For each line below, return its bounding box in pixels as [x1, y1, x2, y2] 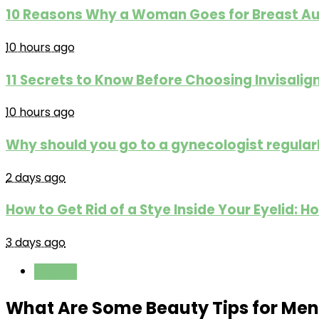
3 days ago [6, 234, 66, 251]
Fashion [34, 263, 77, 281]
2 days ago [6, 169, 66, 186]
